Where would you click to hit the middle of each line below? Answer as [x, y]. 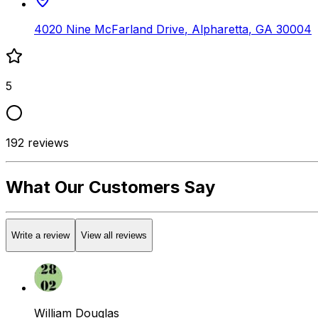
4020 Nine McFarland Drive [109, 29]
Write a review [40, 236]
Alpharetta [220, 29]
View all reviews [114, 236]
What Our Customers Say [110, 187]
